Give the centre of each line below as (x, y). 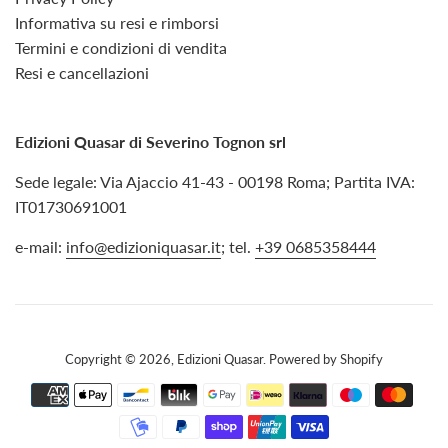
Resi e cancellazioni (82, 73)
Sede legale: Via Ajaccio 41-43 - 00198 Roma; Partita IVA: (215, 182)
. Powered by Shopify (323, 359)
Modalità (254, 392)
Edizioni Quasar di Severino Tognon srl (150, 142)
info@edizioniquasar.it (143, 247)
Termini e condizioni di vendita (121, 48)
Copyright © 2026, (121, 359)
